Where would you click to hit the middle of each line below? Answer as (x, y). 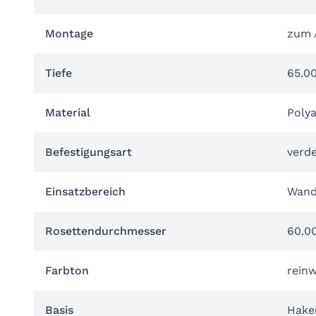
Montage (69, 34)
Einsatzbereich (85, 192)
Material (68, 113)
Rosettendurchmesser (106, 231)
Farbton (67, 271)
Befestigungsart (89, 152)
